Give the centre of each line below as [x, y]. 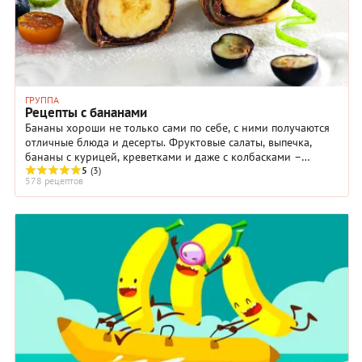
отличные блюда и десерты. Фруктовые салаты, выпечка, [168, 142]
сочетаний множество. [82, 171]
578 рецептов [54, 180]
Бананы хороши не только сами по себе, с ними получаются [177, 127]
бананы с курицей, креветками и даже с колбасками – [163, 156]
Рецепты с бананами [86, 112]
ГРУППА [42, 99]
